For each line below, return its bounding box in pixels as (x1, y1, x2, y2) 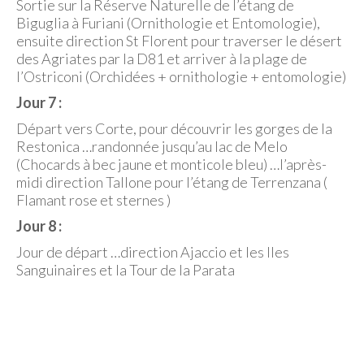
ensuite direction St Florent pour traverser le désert (16, 32, 342, 50)
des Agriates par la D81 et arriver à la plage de (16, 50, 307, 67)
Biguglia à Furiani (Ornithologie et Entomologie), (16, 14, 320, 32)
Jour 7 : (16, 93, 62, 111)
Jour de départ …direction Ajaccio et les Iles (16, 243, 289, 261)
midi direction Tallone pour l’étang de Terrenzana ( (16, 173, 327, 191)
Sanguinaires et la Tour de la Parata (16, 261, 235, 279)
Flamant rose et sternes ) (16, 191, 171, 209)
